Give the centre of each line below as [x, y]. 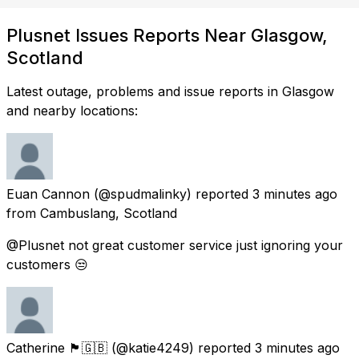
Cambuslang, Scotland [109, 213]
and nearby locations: [72, 110]
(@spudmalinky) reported [171, 194]
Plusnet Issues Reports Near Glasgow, [167, 35]
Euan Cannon [48, 194]
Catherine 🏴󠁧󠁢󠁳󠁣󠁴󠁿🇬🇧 [57, 347]
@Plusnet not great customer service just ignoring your [175, 245]
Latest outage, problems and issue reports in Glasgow [170, 91]
